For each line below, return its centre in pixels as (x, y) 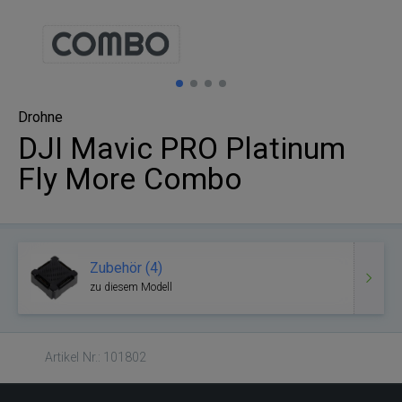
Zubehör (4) (126, 268)
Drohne (41, 117)
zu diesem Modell (131, 287)
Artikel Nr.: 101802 (96, 357)
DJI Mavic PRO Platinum (182, 148)
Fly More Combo (130, 179)
